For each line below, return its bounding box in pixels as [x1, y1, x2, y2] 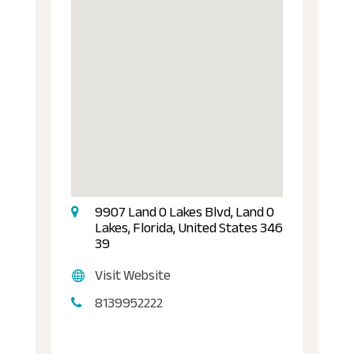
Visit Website [94, 261, 171, 288]
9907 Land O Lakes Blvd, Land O [94, 198, 274, 225]
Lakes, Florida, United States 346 [94, 213, 283, 241]
